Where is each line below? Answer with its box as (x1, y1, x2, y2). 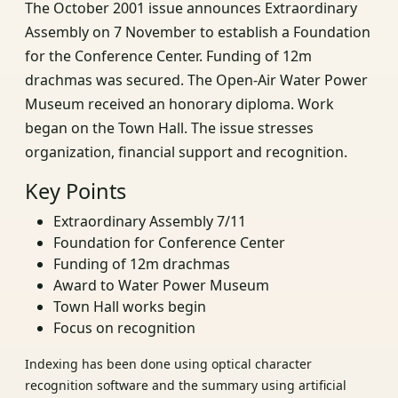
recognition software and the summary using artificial (25, 377, 346, 394)
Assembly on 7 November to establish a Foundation (25, 22, 370, 43)
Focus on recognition (53, 318, 195, 338)
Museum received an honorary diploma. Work (25, 94, 334, 115)
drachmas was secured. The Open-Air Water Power (25, 70, 368, 91)
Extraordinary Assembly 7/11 (53, 211, 246, 232)
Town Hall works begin (53, 297, 206, 317)
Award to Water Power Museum (53, 275, 269, 296)
